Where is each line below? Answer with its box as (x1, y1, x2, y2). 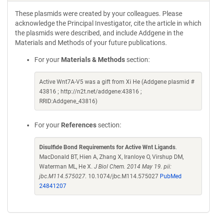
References (61, 121, 96, 129)
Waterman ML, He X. (39, 163, 94, 170)
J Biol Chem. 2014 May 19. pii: (94, 163, 171, 170)
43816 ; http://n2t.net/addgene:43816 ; (39, 88, 142, 95)
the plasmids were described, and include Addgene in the (15, 29, 183, 37)
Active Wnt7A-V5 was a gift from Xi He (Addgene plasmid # (39, 78, 194, 85)
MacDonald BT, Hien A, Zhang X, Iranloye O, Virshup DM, (39, 154, 184, 160)
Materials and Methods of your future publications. (15, 39, 167, 46)
